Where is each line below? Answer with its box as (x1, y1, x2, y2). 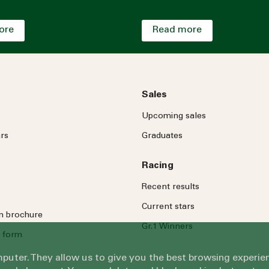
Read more (153, 25, 202, 35)
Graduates (142, 131, 183, 141)
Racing (142, 160, 174, 171)
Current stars (142, 202, 195, 211)
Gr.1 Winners (142, 222, 193, 231)
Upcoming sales (142, 112, 206, 121)
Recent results (142, 183, 199, 192)
